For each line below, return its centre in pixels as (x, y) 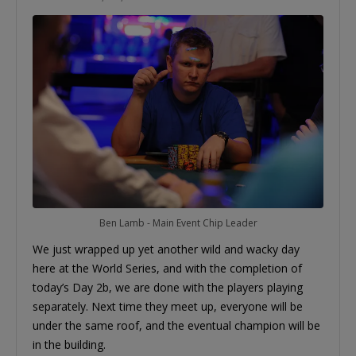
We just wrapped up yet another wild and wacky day (166, 250)
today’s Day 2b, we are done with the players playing (168, 288)
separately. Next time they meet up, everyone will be (168, 307)
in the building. (69, 345)
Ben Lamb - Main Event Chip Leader (178, 223)
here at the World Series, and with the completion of (167, 269)
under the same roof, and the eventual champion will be (176, 326)
